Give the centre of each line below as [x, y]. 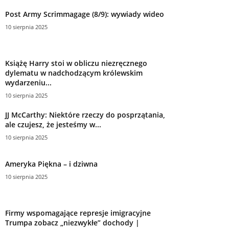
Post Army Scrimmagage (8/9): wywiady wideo [85, 14]
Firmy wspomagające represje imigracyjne [78, 213]
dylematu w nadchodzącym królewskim [74, 73]
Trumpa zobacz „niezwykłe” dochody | [72, 222]
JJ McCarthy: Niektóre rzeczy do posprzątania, [85, 114]
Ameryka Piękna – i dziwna [51, 164]
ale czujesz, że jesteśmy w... [53, 124]
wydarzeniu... [28, 82]
